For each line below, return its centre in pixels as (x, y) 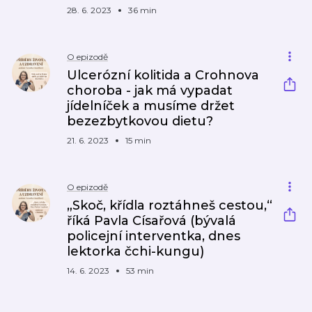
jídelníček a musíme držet (151, 106)
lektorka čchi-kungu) (135, 251)
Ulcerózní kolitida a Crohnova (163, 75)
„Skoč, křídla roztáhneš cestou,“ (170, 205)
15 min (138, 140)
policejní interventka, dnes (154, 236)
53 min (140, 271)
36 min (142, 10)
